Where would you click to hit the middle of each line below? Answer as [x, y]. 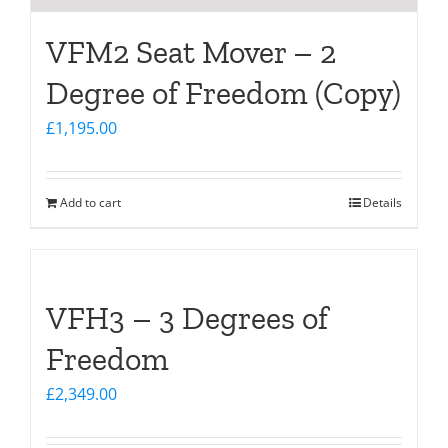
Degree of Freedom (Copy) [223, 92]
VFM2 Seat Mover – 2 [191, 51]
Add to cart [90, 202]
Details [382, 202]
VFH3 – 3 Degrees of [187, 317]
